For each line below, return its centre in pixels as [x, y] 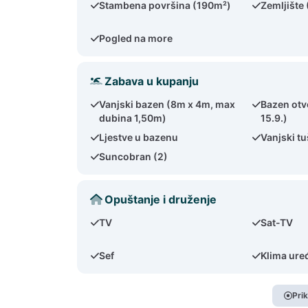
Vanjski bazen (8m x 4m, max [167, 104]
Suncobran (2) [134, 156]
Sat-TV [277, 222]
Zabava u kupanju [152, 81]
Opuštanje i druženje [161, 199]
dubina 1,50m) [133, 118]
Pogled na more [136, 38]
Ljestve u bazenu [139, 137]
